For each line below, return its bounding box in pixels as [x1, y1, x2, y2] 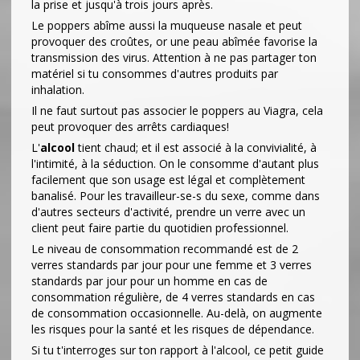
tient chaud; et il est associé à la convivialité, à [75, 139, 317, 155]
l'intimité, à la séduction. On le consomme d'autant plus [31, 155, 319, 171]
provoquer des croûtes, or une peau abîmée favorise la [31, 33, 317, 49]
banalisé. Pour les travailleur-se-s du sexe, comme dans [31, 187, 320, 203]
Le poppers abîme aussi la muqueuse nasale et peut [31, 17, 302, 33]
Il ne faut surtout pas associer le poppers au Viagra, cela [31, 102, 323, 118]
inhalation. [31, 81, 84, 97]
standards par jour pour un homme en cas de [31, 272, 268, 288]
